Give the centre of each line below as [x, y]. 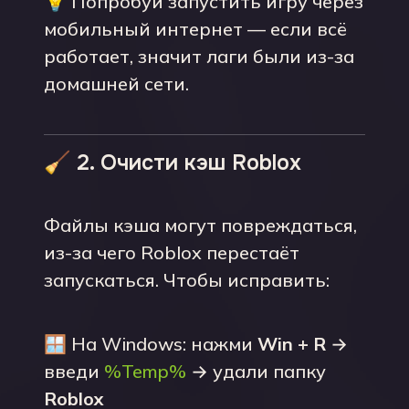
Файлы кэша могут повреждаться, [200, 225]
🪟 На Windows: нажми [151, 344]
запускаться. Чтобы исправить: [187, 280]
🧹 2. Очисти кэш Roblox [173, 163]
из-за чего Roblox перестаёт [172, 252]
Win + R [292, 344]
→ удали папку [256, 371]
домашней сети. [116, 84]
